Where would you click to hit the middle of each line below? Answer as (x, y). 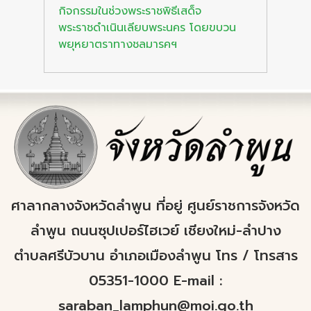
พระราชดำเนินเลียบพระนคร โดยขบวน (147, 28)
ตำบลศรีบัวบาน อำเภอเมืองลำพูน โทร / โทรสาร (155, 256)
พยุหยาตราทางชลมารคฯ (118, 44)
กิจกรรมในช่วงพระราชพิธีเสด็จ (130, 11)
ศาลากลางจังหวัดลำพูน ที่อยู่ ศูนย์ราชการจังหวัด (155, 206)
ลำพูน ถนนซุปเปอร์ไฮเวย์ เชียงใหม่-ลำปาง (155, 231)
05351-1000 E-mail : (155, 281)
